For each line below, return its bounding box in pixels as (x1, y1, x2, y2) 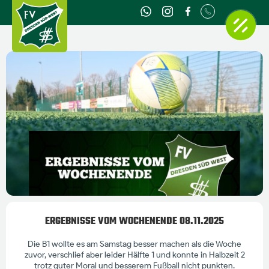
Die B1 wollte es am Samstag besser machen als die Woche (28, 238, 241, 249)
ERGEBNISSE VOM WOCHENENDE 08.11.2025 (45, 213, 224, 229)
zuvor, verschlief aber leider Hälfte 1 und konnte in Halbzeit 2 (24, 249, 245, 260)
